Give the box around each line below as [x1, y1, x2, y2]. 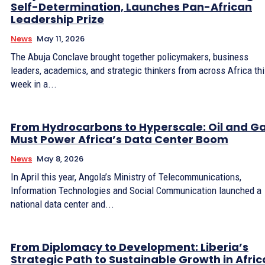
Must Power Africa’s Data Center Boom [11, 131, 228, 147]
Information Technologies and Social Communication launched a [11, 184, 261, 196]
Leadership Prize [11, 11, 104, 27]
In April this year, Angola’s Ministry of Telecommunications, [11, 170, 241, 183]
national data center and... [11, 198, 114, 210]
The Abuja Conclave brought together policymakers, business [11, 50, 248, 63]
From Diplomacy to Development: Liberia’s [11, 239, 248, 254]
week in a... [11, 77, 57, 90]
